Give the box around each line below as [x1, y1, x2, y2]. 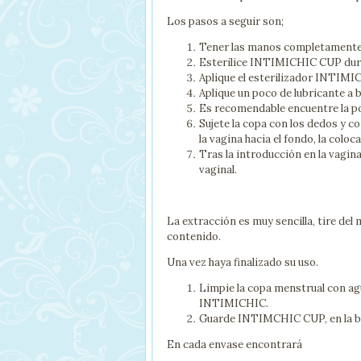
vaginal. [199, 163, 237, 177]
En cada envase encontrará [167, 338, 302, 352]
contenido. [167, 230, 221, 244]
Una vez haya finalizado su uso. [167, 255, 318, 270]
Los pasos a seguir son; [167, 15, 284, 29]
